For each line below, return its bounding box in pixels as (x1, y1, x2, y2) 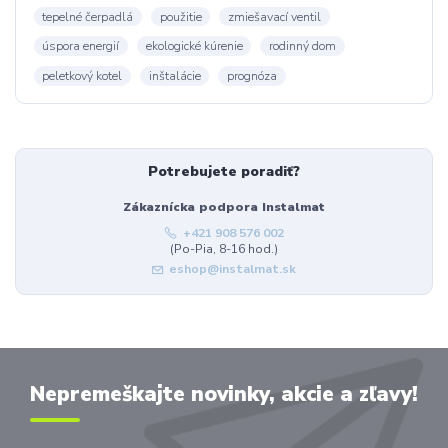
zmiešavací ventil (227, 8, 321, 25)
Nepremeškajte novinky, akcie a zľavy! (29, 379, 418, 408)
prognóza (226, 67, 277, 84)
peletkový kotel (42, 67, 123, 84)
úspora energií (42, 38, 120, 55)
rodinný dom (268, 38, 336, 55)
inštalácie (148, 67, 201, 84)
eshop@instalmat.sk (169, 260, 297, 277)
